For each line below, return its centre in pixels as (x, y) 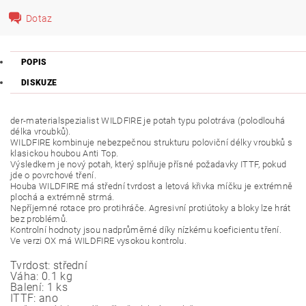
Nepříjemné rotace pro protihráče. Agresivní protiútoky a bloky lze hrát (151, 208)
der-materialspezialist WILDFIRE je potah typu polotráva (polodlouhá (148, 121)
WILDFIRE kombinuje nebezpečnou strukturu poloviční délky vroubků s (152, 142)
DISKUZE (39, 83)
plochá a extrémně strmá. (62, 197)
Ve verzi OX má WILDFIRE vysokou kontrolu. (99, 241)
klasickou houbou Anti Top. (65, 153)
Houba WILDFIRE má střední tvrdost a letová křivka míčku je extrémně (152, 186)
